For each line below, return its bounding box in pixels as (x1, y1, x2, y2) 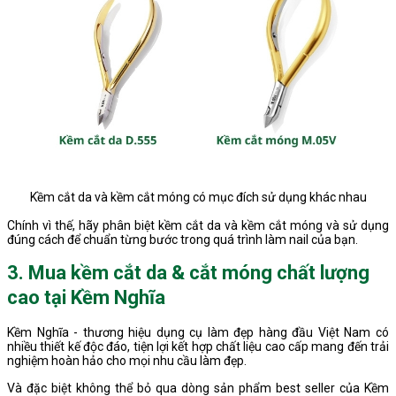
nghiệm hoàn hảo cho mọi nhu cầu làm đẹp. (7, 353, 247, 368)
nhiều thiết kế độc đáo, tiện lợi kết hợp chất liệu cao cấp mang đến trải (7, 339, 389, 354)
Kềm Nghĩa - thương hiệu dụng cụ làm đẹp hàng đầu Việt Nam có (7, 324, 389, 339)
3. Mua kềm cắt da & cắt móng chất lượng (7, 262, 369, 285)
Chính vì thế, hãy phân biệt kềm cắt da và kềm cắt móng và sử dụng (7, 217, 389, 232)
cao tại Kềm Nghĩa (7, 286, 165, 309)
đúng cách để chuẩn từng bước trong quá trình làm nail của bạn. (7, 232, 358, 247)
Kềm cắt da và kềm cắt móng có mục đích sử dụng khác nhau (29, 189, 367, 204)
